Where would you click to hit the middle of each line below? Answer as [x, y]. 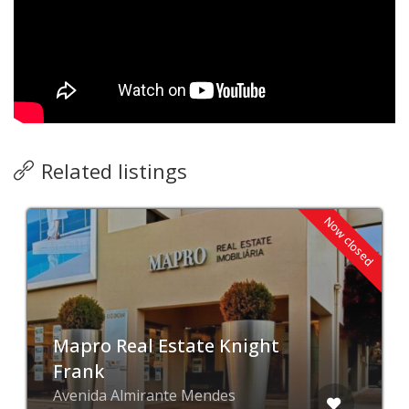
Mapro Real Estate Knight [166, 345]
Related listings [114, 170]
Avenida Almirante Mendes [144, 395]
